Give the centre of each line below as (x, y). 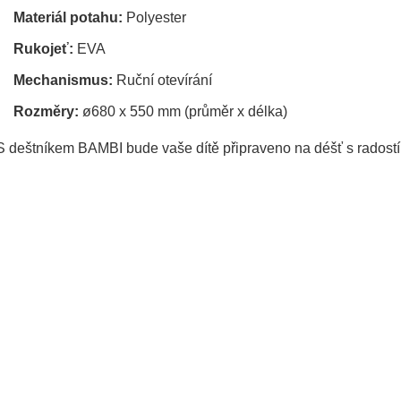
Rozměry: (46, 111)
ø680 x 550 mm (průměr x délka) (183, 111)
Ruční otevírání (162, 80)
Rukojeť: (43, 48)
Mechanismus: (63, 80)
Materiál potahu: (68, 17)
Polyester (154, 17)
